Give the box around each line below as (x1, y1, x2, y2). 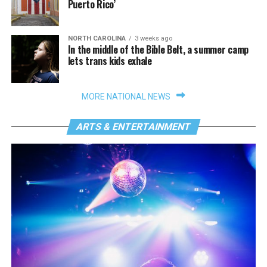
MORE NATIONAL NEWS (82, 91, 171, 101)
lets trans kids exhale (67, 53, 152, 68)
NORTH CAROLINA (67, 34, 126, 42)
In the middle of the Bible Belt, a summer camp (67, 42, 249, 57)
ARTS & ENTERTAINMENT (74, 120, 193, 132)
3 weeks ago (134, 34, 172, 42)
